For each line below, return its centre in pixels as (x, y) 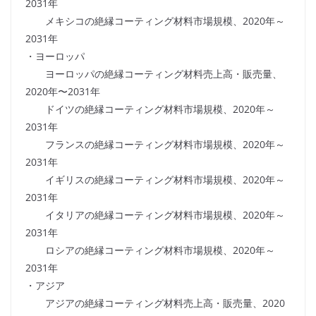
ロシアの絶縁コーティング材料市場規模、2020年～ (150, 250)
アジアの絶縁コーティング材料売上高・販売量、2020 (155, 303)
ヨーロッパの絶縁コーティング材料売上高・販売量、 (154, 74)
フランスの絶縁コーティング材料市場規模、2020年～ (155, 145)
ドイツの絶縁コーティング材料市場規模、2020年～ (150, 109)
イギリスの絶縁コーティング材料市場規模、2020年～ (155, 180)
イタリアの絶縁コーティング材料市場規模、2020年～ (155, 215)
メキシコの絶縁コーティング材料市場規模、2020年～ (155, 21)
